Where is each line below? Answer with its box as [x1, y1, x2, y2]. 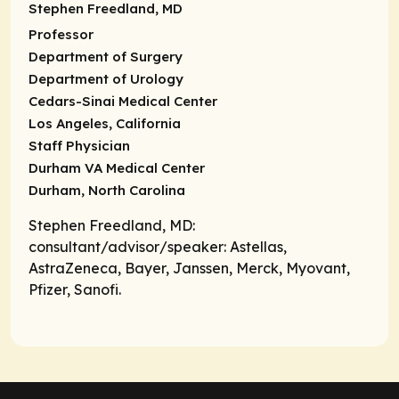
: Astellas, [224, 237, 287, 256]
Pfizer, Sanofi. [28, 280, 121, 298]
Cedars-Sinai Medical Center [28, 93, 217, 110]
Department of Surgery [28, 48, 183, 66]
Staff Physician [28, 137, 130, 155]
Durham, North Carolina [28, 182, 185, 199]
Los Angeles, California [28, 115, 181, 133]
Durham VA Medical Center [28, 159, 205, 177]
